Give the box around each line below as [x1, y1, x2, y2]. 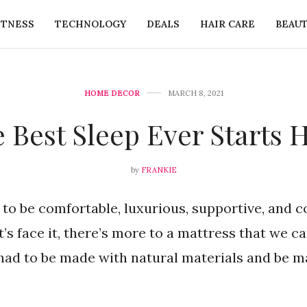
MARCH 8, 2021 [167, 88, 223, 98]
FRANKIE [140, 164, 177, 175]
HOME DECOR [84, 88, 140, 98]
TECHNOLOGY [54, 17, 126, 30]
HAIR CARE [199, 17, 255, 30]
